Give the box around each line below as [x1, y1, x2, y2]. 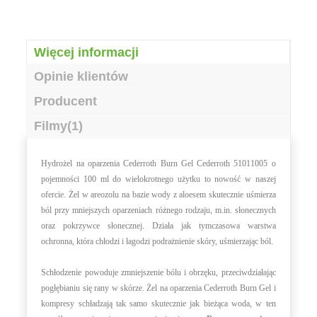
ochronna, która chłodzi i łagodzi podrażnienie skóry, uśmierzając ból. [41, 236, 274, 247]
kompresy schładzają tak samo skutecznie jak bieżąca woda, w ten [41, 299, 276, 309]
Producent [34, 94, 98, 109]
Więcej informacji [34, 45, 139, 60]
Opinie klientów [34, 69, 129, 84]
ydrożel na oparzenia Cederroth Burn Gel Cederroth [47, 158, 231, 169]
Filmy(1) [34, 119, 83, 134]
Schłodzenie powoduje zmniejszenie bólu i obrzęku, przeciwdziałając [41, 267, 276, 278]
